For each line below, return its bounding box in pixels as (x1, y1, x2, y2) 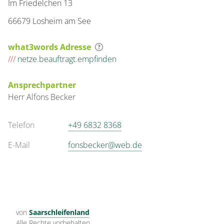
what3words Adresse (8, 41, 91, 52)
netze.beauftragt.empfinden (15, 53, 116, 64)
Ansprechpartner (8, 79, 76, 90)
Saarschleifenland (29, 207, 89, 217)
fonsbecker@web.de (68, 139, 142, 150)
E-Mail (8, 139, 30, 150)
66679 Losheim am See (8, 15, 91, 26)
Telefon (8, 119, 34, 130)
